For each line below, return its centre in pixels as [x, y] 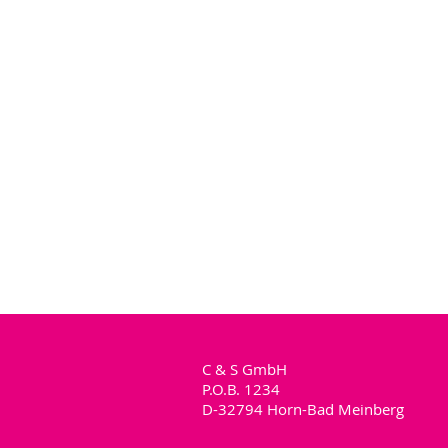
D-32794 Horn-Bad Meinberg [303, 409]
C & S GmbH [244, 369]
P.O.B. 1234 [241, 389]
